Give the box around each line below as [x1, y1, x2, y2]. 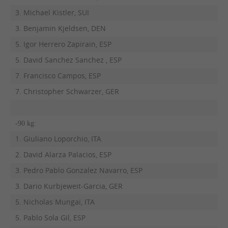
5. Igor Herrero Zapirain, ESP [15, 39, 111, 49]
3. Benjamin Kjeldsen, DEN [15, 23, 106, 33]
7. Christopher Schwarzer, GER [15, 87, 119, 96]
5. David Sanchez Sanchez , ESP [15, 55, 122, 65]
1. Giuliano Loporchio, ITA [15, 134, 101, 144]
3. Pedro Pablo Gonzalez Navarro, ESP [15, 165, 142, 175]
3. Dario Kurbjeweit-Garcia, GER [15, 181, 123, 191]
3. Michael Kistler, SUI [15, 8, 89, 17]
